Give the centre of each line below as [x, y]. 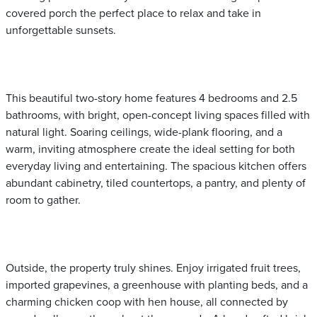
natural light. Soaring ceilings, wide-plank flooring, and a [144, 132]
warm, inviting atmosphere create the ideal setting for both [150, 149]
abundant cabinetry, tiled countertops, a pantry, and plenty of [156, 183]
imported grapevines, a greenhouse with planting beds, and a [157, 285]
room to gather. [43, 200]
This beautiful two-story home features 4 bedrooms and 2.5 [151, 98]
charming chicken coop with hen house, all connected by [147, 302]
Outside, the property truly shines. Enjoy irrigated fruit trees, [153, 268]
